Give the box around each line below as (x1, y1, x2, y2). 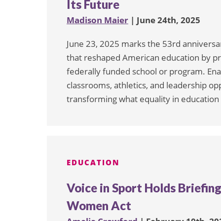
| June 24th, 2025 (128, 14, 200, 26)
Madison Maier (67, 14, 128, 26)
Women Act (67, 198, 131, 213)
